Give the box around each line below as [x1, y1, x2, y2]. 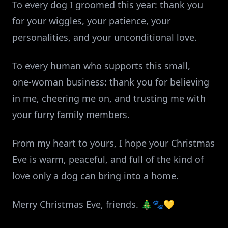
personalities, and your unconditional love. [12, 31, 197, 43]
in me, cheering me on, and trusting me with [12, 92, 206, 104]
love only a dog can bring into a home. [12, 169, 179, 182]
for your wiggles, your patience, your [12, 15, 170, 27]
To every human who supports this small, [12, 60, 190, 72]
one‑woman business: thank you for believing [12, 76, 209, 88]
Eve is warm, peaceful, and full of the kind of [12, 153, 204, 165]
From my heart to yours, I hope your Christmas [12, 137, 215, 149]
